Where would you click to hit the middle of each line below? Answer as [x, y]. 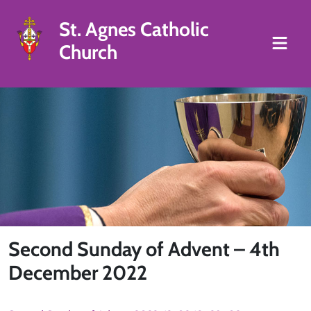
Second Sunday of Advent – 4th [144, 249]
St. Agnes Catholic [134, 29]
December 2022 [78, 272]
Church [88, 52]
